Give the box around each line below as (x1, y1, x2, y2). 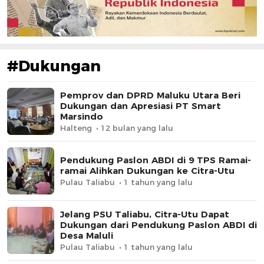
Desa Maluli (60, 229, 113, 241)
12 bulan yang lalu (101, 123, 173, 133)
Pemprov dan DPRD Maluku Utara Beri (60, 89, 240, 101)
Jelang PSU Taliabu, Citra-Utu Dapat (60, 208, 229, 220)
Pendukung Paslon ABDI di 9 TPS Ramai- (60, 154, 251, 166)
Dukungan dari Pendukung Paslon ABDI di (60, 219, 257, 230)
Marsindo (60, 110, 103, 122)
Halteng (60, 123, 92, 133)
